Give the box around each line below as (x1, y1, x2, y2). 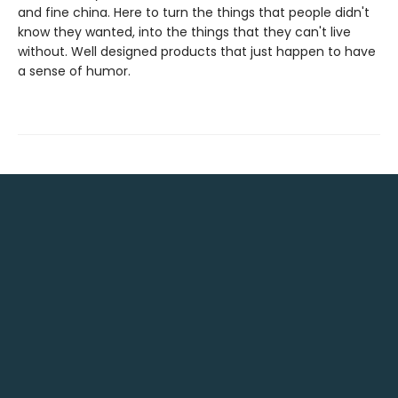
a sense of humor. (18, 62, 131, 80)
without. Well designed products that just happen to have (18, 43, 376, 60)
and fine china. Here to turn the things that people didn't (18, 4, 370, 21)
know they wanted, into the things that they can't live (18, 23, 351, 41)
